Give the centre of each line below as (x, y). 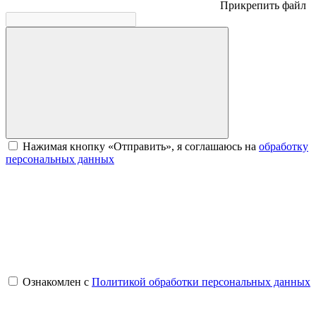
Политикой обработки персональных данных (201, 282)
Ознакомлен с (57, 282)
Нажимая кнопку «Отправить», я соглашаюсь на (141, 146)
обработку (284, 146)
